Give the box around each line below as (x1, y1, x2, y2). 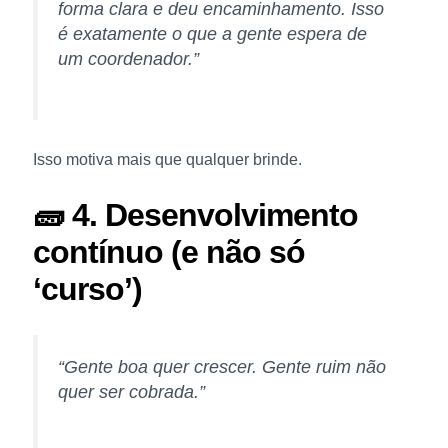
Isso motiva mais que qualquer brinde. (32, 150, 302, 168)
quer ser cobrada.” (57, 381, 205, 402)
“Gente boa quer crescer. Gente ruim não (57, 356, 386, 377)
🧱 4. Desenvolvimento (32, 197, 358, 234)
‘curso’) (32, 271, 142, 308)
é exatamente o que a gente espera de (57, 23, 367, 44)
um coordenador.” (57, 48, 199, 69)
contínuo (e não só (32, 234, 305, 271)
